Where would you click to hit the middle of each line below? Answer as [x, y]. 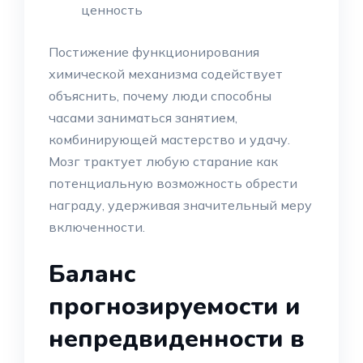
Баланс [92, 274]
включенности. [97, 227]
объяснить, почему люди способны [160, 96]
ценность [112, 10]
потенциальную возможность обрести [173, 183]
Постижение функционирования [154, 52]
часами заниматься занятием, [143, 117]
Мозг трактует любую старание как [163, 161]
